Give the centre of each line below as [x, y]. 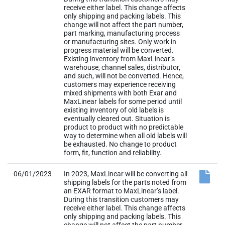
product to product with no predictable [124, 127]
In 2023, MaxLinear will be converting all [126, 174]
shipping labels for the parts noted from [125, 182]
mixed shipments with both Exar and [120, 93]
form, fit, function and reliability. [113, 153]
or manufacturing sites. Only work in [120, 42]
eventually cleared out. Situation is [117, 119]
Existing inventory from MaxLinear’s [119, 59]
